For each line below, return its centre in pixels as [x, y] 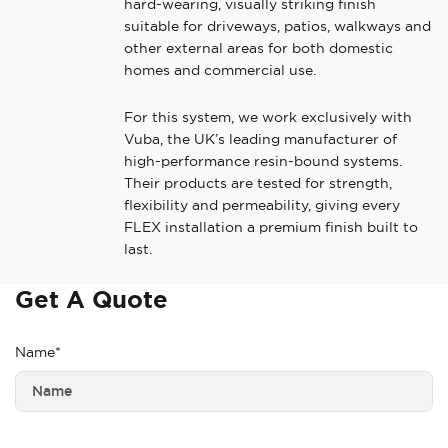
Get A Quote [91, 299]
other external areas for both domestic [259, 47]
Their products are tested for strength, [258, 182]
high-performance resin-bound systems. [263, 160]
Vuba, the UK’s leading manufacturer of [261, 138]
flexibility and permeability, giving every [262, 204]
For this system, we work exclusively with [268, 116]
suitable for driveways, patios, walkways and [278, 25]
